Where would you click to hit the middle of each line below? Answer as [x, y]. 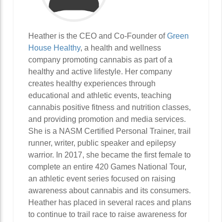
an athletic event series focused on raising [102, 179]
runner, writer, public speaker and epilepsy [102, 143]
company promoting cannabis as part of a [100, 60]
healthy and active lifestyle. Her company [100, 72]
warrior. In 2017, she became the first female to [110, 155]
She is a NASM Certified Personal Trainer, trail [110, 131]
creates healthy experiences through [92, 83]
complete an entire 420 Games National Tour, [107, 167]
